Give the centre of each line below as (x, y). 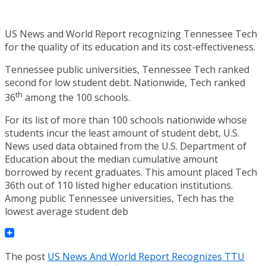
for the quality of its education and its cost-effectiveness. (130, 47)
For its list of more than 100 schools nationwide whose (126, 120)
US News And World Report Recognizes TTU (146, 257)
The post (26, 257)
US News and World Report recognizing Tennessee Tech (131, 34)
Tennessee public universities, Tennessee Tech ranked (127, 69)
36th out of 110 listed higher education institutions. (119, 186)
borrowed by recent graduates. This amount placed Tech (131, 172)
